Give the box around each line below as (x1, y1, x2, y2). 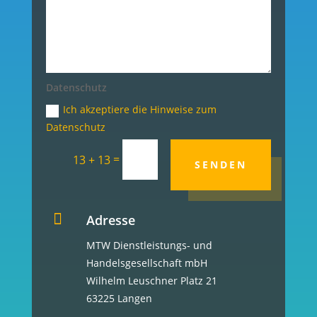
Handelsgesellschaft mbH (86, 255, 207, 270)
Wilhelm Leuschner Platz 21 (86, 273, 217, 287)
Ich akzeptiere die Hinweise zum (63, 103, 217, 117)
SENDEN (195, 158, 248, 172)
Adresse (86, 211, 135, 229)
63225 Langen (86, 291, 152, 305)
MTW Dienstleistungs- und (86, 238, 212, 252)
